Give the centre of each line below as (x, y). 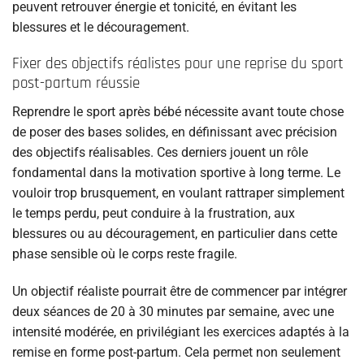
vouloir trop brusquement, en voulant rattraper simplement (178, 193)
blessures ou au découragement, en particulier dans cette (175, 233)
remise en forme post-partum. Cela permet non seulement (176, 352)
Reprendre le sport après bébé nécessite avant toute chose (178, 111)
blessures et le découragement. (101, 28)
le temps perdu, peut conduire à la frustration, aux (154, 213)
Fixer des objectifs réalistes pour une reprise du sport (178, 64)
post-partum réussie (76, 84)
